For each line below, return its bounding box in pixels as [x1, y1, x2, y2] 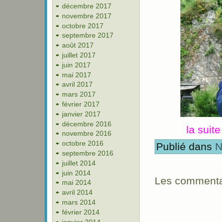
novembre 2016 [62, 129, 111, 138]
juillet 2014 [62, 159, 96, 167]
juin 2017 [62, 60, 91, 69]
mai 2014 [62, 178, 91, 187]
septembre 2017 [62, 31, 113, 40]
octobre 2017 [62, 21, 104, 30]
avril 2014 [62, 188, 93, 197]
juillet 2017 [62, 51, 96, 59]
